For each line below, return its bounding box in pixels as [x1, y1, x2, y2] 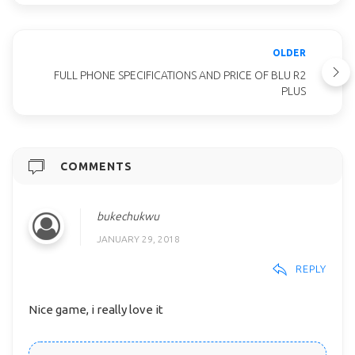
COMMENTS [60, 159, 132, 173]
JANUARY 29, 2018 [97, 233, 180, 244]
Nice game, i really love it [29, 303, 163, 317]
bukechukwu [97, 209, 159, 223]
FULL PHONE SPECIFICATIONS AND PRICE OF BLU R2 [54, 68, 306, 82]
